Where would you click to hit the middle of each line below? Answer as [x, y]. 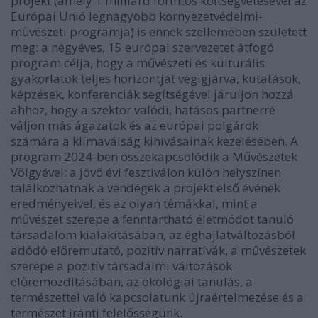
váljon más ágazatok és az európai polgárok [135, 125]
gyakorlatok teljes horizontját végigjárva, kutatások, [156, 78]
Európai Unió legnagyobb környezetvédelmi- [137, 16]
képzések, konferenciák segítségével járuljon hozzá [152, 94]
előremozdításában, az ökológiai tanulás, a [132, 281]
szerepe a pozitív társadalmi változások [121, 265]
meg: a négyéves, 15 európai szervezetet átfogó [142, 47]
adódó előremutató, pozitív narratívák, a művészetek [158, 250]
